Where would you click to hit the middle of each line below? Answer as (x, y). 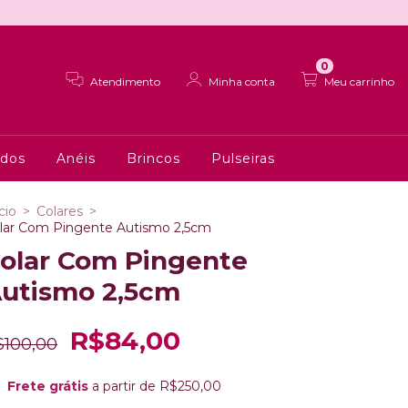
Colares (60, 211)
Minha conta (242, 81)
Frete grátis (47, 386)
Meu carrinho (359, 81)
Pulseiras (243, 158)
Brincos (153, 158)
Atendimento (126, 81)
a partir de (125, 386)
